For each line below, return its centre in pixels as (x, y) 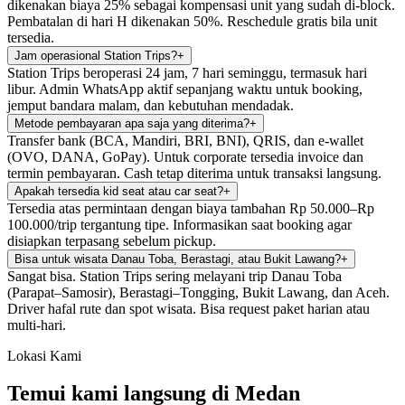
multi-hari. (37, 325)
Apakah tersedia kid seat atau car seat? (119, 191)
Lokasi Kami (44, 355)
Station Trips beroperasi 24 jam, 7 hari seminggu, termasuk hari (187, 72)
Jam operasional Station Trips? (96, 55)
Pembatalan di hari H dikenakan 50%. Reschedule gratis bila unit (192, 21)
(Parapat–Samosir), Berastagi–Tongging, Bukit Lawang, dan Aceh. (198, 292)
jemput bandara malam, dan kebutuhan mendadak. (151, 105)
